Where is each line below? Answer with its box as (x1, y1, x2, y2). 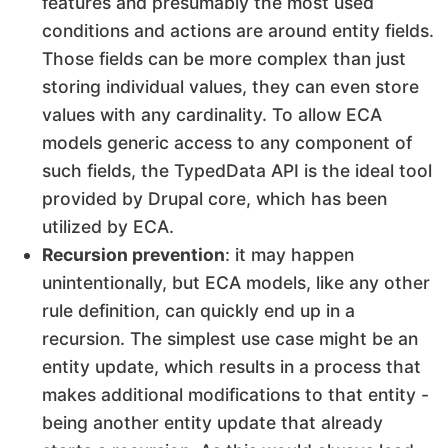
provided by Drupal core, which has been (42, 188, 387, 210)
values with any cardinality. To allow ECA (42, 104, 382, 126)
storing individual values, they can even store (42, 76, 419, 98)
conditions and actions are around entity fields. (42, 20, 434, 42)
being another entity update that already (42, 412, 383, 434)
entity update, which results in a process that (42, 356, 421, 378)
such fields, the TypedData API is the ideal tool (42, 160, 432, 182)
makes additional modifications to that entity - (42, 384, 429, 406)
